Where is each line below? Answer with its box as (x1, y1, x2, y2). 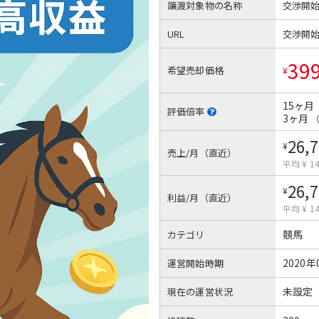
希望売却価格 (167, 63, 224, 77)
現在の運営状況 (167, 284, 233, 298)
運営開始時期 (167, 256, 224, 270)
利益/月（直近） (167, 190, 237, 204)
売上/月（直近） (167, 145, 237, 159)
